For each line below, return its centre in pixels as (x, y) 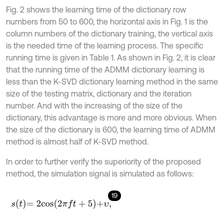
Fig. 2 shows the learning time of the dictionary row (96, 9)
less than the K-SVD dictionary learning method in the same (112, 81)
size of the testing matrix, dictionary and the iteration (99, 93)
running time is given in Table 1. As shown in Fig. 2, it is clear (111, 57)
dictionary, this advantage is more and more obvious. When (111, 117)
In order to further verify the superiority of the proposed (103, 161)
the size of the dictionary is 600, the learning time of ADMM (111, 129)
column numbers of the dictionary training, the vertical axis (109, 33)
